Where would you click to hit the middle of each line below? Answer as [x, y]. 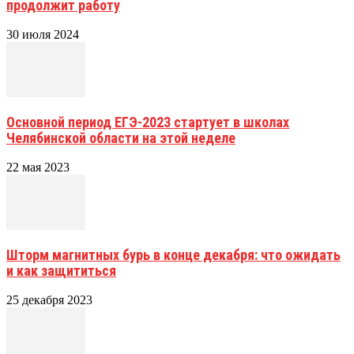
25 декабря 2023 [49, 300]
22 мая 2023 [38, 168]
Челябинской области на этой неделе [121, 138]
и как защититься [61, 271]
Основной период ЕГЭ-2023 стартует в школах [148, 122]
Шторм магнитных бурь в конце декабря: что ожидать [173, 255]
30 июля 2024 [43, 35]
